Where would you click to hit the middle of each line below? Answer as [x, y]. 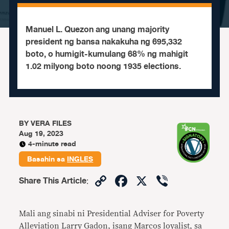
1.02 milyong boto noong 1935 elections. [103, 66]
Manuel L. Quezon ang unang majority [97, 30]
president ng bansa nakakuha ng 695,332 [104, 42]
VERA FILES [51, 123]
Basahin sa [47, 159]
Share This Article [53, 181]
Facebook [166, 181]
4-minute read [52, 144]
